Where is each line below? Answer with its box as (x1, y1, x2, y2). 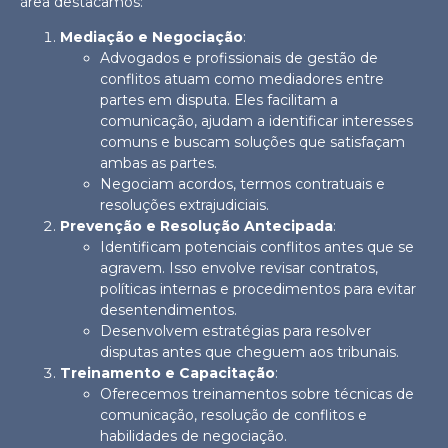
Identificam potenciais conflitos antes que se (100, 238, 414, 257)
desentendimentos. (100, 301, 237, 320)
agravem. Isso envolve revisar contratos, (100, 259, 378, 278)
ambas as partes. (100, 154, 217, 173)
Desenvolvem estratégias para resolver (100, 322, 371, 341)
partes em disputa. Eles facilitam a (100, 91, 338, 110)
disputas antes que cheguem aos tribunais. (100, 343, 399, 362)
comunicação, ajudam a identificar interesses (100, 112, 413, 131)
